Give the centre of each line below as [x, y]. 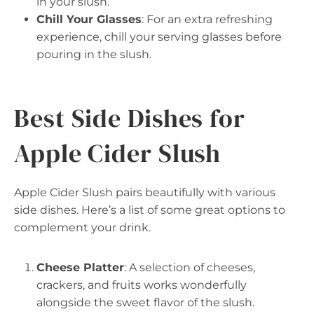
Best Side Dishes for [130, 118]
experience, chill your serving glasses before [159, 37]
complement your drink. [82, 227]
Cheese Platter [80, 267]
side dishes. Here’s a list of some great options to [150, 210]
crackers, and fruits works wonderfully [142, 285]
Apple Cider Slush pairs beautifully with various [145, 192]
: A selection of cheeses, [190, 267]
